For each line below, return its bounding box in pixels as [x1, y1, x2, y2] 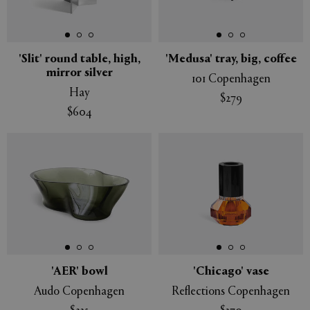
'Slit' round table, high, [18, 53, 140, 66]
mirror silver [46, 67, 113, 80]
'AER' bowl [51, 266, 108, 279]
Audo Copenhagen [34, 286, 125, 299]
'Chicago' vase [192, 266, 269, 279]
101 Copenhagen [191, 73, 271, 86]
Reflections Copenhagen [172, 286, 290, 299]
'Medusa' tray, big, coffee [165, 53, 297, 66]
